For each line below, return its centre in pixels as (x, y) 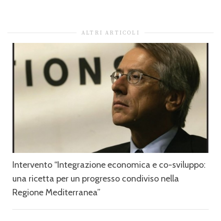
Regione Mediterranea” (56, 193)
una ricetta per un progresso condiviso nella (96, 179)
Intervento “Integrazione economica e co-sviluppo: (109, 165)
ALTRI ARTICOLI (110, 33)
